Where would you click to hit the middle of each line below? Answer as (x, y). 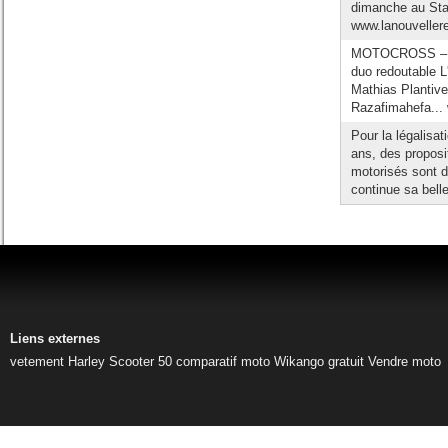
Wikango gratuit (319, 361)
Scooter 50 (140, 361)
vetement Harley (57, 361)
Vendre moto (404, 361)
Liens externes (55, 338)
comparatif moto (223, 361)
